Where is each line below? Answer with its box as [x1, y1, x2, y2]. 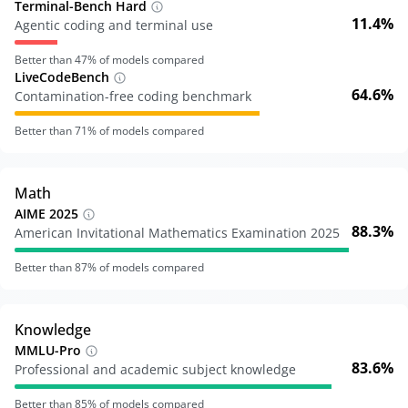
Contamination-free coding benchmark [15, 87, 251, 105]
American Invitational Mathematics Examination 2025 [15, 224, 340, 241]
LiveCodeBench [15, 68, 109, 86]
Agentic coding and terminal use [15, 16, 213, 34]
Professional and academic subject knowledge [15, 361, 296, 378]
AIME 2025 [15, 205, 78, 222]
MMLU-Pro [15, 342, 81, 359]
